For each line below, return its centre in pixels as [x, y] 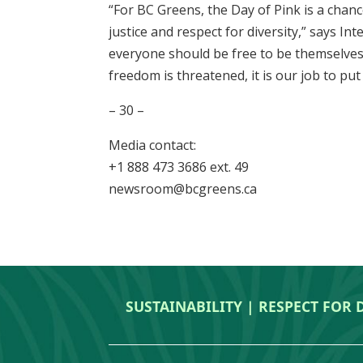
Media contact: [153, 145]
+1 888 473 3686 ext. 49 [179, 167]
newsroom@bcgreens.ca [183, 188]
